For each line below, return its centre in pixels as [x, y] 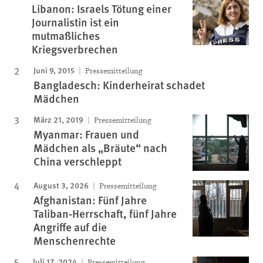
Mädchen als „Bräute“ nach [100, 148]
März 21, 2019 [58, 119]
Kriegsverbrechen [75, 49]
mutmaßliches [66, 36]
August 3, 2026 [61, 185]
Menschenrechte [75, 240]
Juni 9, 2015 [54, 70]
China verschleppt [77, 161]
